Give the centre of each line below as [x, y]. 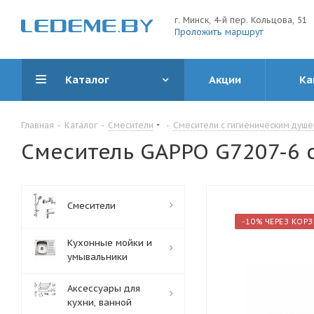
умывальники [97, 257]
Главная [37, 125]
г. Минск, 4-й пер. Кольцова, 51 [241, 20]
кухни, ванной [100, 302]
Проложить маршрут [219, 32]
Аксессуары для [104, 288]
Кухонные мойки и [110, 243]
